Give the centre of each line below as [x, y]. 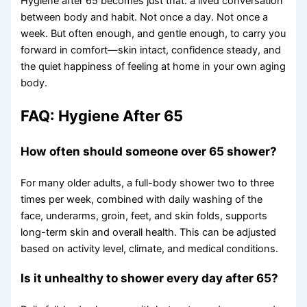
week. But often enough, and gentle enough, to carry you [153, 33]
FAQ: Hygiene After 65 [102, 115]
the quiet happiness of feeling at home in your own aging [153, 66]
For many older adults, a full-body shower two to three [148, 183]
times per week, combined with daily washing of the [142, 199]
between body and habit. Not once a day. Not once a [145, 17]
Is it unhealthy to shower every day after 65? [150, 278]
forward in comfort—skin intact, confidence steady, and [151, 50]
